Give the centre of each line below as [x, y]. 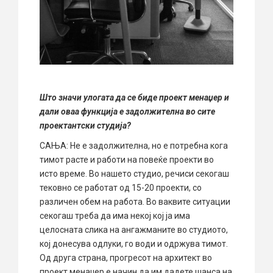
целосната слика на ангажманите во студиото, [134, 229]
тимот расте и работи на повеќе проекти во [127, 159]
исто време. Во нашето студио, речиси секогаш [134, 173]
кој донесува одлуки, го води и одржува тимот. [134, 243]
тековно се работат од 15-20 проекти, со [121, 187]
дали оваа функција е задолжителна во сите [127, 111]
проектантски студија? [85, 125]
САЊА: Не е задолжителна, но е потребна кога [134, 145]
